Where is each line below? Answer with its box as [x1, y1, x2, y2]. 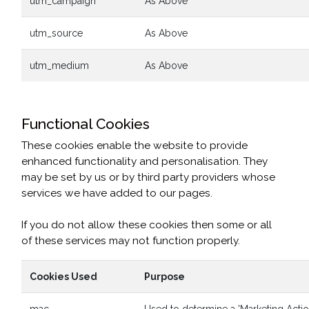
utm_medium [30, 60, 89, 71]
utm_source [30, 28, 83, 39]
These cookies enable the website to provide [21, 139, 248, 152]
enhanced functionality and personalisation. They [21, 155, 268, 168]
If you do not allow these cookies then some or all [21, 219, 272, 231]
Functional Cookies [21, 115, 150, 132]
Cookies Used [30, 271, 97, 282]
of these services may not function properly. [21, 235, 240, 247]
